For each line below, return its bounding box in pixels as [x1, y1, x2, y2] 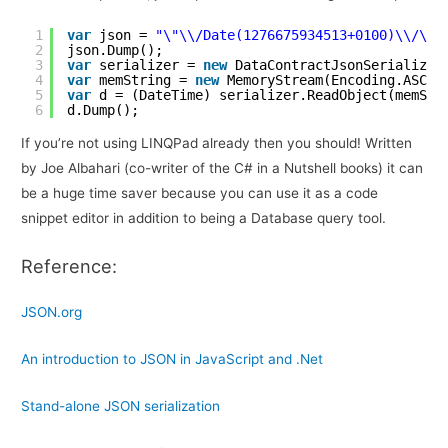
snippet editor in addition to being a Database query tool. [21, 210, 387, 227]
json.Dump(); [66, 41, 163, 58]
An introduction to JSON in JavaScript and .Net [21, 350, 324, 367]
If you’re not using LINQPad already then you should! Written [21, 135, 413, 152]
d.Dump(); [66, 101, 139, 118]
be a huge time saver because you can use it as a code [21, 185, 379, 202]
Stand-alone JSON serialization [21, 397, 221, 414]
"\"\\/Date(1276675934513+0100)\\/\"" [154, 26, 443, 43]
